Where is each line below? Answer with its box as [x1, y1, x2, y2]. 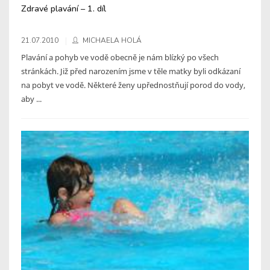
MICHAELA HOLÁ [83, 36, 142, 46]
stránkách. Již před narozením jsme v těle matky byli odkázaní [21, 66, 240, 77]
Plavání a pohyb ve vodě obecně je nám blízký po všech [21, 52, 219, 63]
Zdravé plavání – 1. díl [21, 2, 106, 15]
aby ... [21, 93, 42, 105]
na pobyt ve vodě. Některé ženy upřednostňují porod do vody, [21, 80, 245, 91]
